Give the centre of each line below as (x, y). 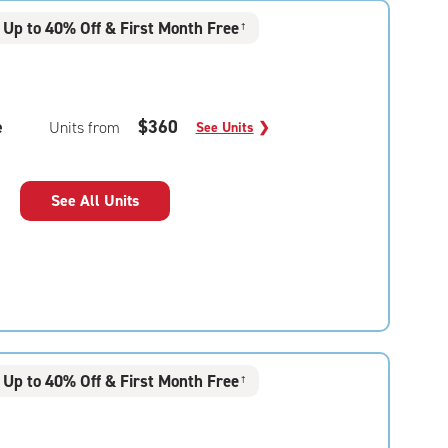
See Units (224, 127)
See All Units (94, 200)
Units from (84, 127)
